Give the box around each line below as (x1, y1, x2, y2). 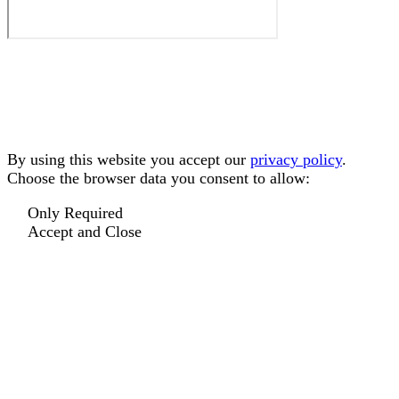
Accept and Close (27, 222, 142, 240)
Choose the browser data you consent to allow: (7, 168, 310, 187)
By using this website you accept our (7, 150, 250, 168)
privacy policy (250, 150, 342, 168)
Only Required (27, 203, 123, 222)
